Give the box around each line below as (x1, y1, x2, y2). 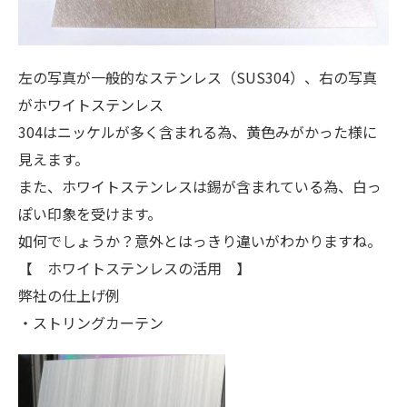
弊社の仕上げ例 (18, 283, 120, 306)
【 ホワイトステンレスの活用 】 (18, 256, 251, 279)
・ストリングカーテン (18, 311, 164, 333)
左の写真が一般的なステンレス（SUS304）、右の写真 (18, 65, 377, 88)
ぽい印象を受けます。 (18, 202, 162, 224)
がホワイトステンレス (18, 93, 164, 115)
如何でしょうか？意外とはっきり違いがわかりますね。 (18, 229, 382, 252)
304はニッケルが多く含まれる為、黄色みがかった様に (18, 120, 377, 143)
